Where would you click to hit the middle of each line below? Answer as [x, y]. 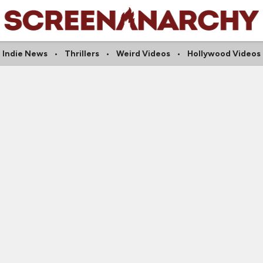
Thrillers [82, 54]
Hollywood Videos [224, 54]
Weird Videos [143, 54]
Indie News [25, 54]
